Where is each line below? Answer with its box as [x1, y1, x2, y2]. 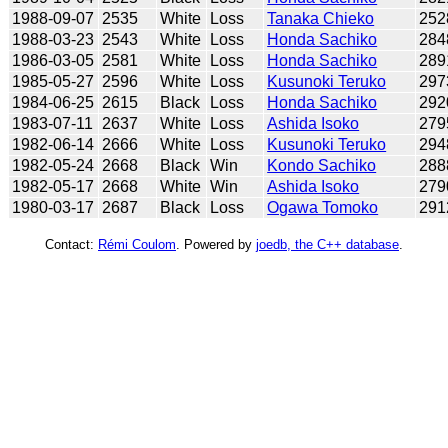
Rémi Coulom [98, 236, 176, 252]
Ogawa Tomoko [267, 198, 379, 216]
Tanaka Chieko [267, 9, 375, 27]
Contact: [45, 236, 98, 252]
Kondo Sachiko [267, 156, 377, 174]
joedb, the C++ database [256, 236, 399, 252]
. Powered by [176, 236, 256, 252]
